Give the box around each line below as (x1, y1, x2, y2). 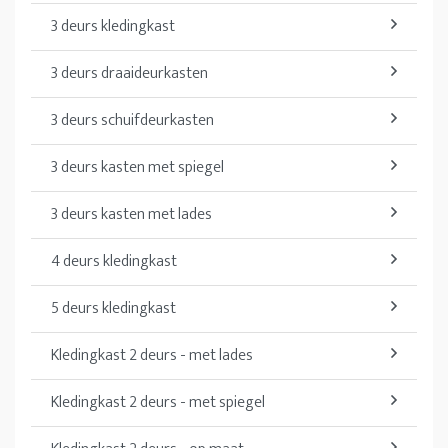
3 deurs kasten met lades (51, 200, 212, 228)
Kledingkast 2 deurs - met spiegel (51, 388, 265, 416)
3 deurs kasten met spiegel (51, 153, 224, 181)
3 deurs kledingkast (51, 12, 175, 40)
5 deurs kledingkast (51, 294, 176, 322)
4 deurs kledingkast (51, 247, 177, 275)
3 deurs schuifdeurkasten (51, 106, 214, 134)
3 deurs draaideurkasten (51, 59, 208, 87)
